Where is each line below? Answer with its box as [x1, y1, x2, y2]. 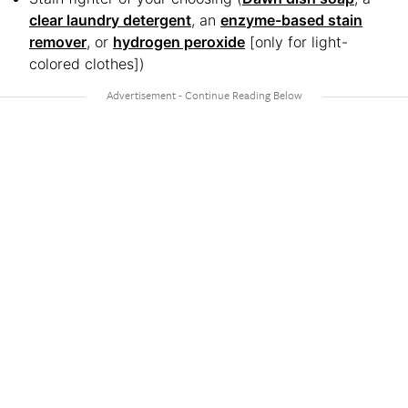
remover [29, 33, 87, 51]
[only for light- [245, 33, 348, 51]
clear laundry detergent [29, 11, 191, 29]
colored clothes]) [29, 55, 145, 73]
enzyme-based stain [220, 11, 362, 29]
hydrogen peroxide [113, 33, 245, 51]
